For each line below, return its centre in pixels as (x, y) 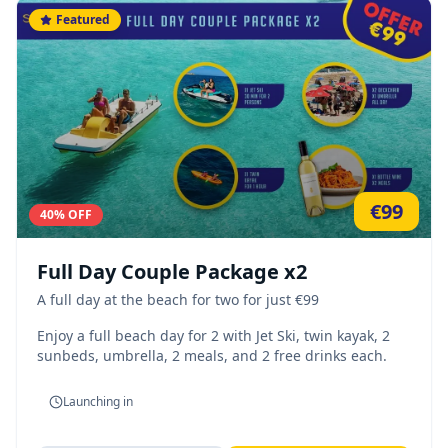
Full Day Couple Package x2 (172, 272)
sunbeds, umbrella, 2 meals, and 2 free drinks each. (212, 356)
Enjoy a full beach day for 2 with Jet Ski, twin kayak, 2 (213, 336)
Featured (83, 19)
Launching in (98, 402)
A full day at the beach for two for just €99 (178, 300)
